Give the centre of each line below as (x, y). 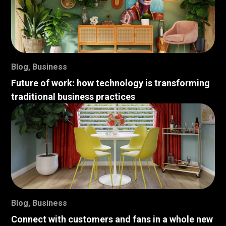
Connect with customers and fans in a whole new (112, 219)
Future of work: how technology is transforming (111, 83)
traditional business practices (73, 96)
